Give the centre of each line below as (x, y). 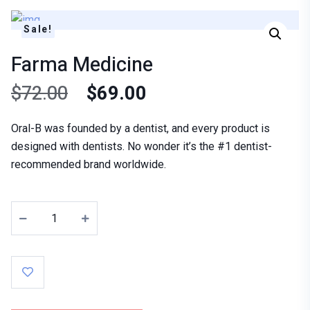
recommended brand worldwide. (89, 164)
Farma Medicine (82, 65)
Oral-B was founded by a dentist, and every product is (140, 128)
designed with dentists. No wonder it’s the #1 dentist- (142, 146)
